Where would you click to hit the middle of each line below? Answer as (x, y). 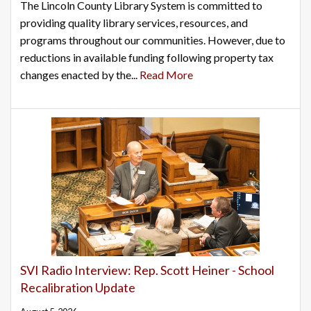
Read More (166, 75)
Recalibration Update (78, 288)
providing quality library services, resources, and (134, 23)
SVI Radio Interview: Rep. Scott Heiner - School (147, 270)
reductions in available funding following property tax (147, 58)
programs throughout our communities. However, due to (153, 40)
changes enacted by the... (80, 75)
